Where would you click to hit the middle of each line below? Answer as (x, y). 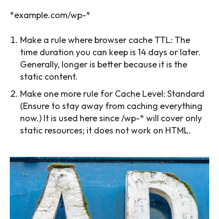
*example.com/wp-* (50, 15)
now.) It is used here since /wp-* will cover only (111, 118)
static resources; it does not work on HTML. (106, 131)
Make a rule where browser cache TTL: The (105, 40)
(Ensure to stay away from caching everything (111, 106)
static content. (49, 77)
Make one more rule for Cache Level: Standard (112, 94)
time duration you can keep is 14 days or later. (110, 52)
